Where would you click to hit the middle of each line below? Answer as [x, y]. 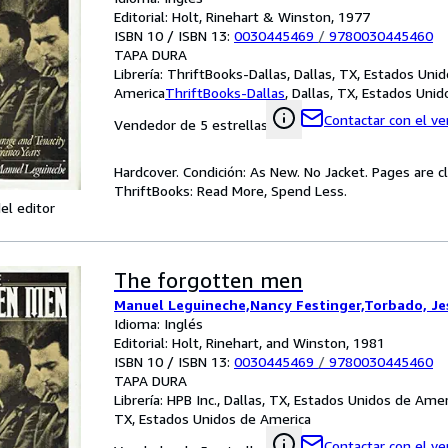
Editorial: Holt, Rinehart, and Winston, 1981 [249, 342]
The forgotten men [208, 280]
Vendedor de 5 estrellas [191, 124]
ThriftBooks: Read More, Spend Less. [230, 190]
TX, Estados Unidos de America [212, 418]
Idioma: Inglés [158, 323]
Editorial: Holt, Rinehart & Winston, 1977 [242, 16]
